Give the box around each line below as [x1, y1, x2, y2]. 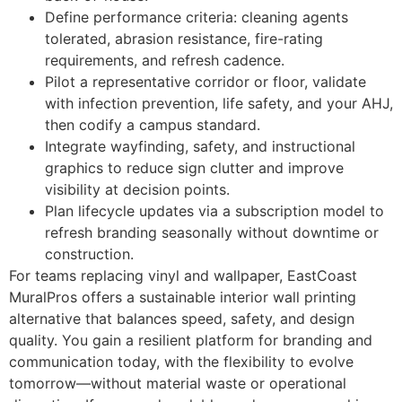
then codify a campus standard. [45, 115, 260, 134]
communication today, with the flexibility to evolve [9, 352, 354, 371]
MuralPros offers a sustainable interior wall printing [9, 287, 356, 306]
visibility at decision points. [45, 179, 230, 198]
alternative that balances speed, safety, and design [9, 309, 354, 328]
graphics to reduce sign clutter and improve [45, 158, 344, 177]
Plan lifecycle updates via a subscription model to [45, 201, 384, 220]
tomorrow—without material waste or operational [9, 373, 346, 392]
